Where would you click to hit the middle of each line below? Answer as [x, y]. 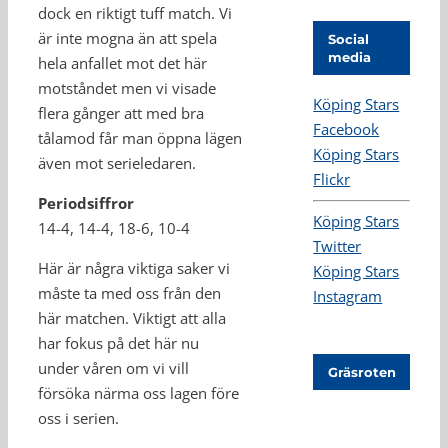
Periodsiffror [86, 203]
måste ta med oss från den [129, 293]
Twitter [337, 246]
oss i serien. [78, 418]
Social [349, 39]
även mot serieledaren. [117, 163]
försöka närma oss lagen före [138, 393]
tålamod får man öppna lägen [140, 138]
